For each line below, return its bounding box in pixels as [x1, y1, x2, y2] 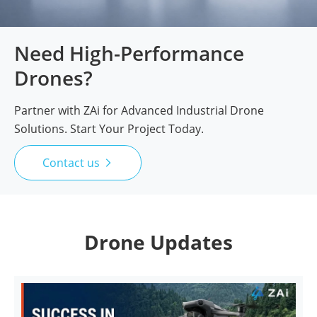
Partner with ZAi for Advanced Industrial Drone [14, 102, 264, 118]
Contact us [42, 154, 103, 171]
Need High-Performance [14, 39, 244, 67]
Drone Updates [84, 228, 233, 255]
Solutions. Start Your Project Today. [14, 120, 204, 137]
